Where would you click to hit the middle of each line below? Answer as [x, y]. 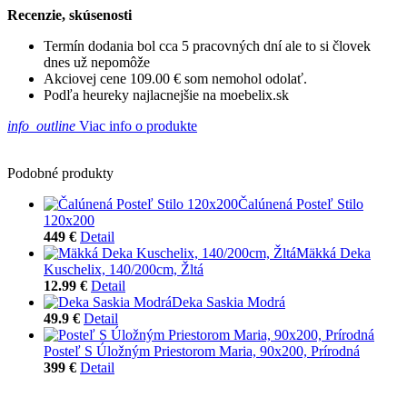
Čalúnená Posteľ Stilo [301, 203]
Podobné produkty [60, 173]
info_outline [41, 125]
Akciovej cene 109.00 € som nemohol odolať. [175, 78]
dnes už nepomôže [97, 62]
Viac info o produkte [136, 125]
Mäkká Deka [333, 253]
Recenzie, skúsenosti [69, 15]
